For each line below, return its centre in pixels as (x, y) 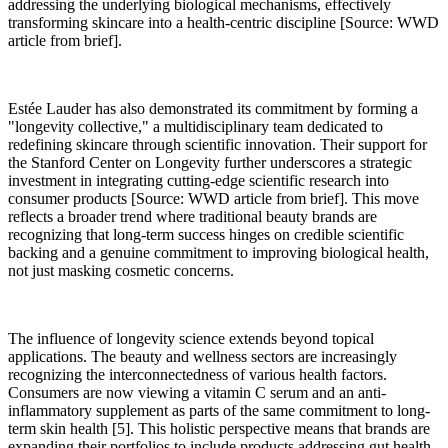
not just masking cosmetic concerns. (121, 270)
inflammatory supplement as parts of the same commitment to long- (219, 410)
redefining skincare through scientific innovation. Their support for (217, 144)
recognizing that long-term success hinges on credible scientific (206, 234)
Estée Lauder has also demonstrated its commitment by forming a (213, 108)
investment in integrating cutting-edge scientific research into (198, 180)
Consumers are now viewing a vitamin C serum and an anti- (197, 392)
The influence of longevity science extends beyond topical (191, 338)
